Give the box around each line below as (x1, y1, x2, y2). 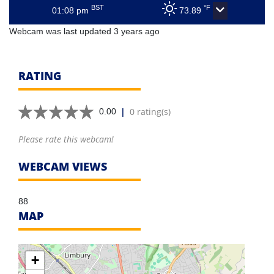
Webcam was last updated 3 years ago (9, 26, 160, 37)
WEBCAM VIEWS (18, 159, 107, 174)
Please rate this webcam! (18, 133, 114, 146)
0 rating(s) (130, 106, 171, 118)
